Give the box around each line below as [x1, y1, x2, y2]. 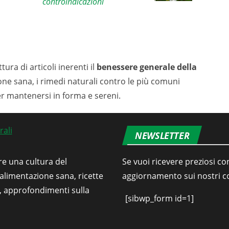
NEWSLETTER [135, 129, 190, 142]
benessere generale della [97, 61, 197, 73]
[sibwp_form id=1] [125, 193, 194, 204]
